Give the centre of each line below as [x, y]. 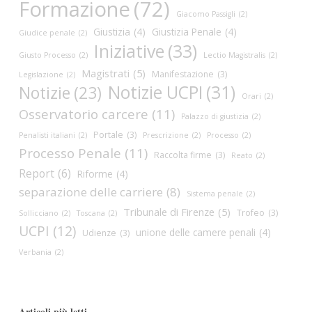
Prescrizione [165, 135]
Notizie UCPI [155, 92]
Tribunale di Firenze [169, 212]
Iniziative [129, 51]
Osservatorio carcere [83, 114]
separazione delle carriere [91, 192]
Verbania [35, 252]
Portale [108, 135]
